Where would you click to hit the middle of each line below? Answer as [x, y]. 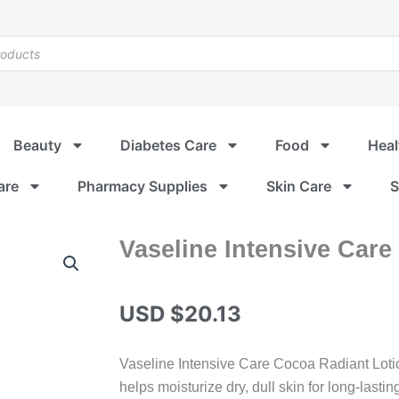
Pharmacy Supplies [142, 186]
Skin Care [299, 186]
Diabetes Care [168, 145]
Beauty [37, 145]
